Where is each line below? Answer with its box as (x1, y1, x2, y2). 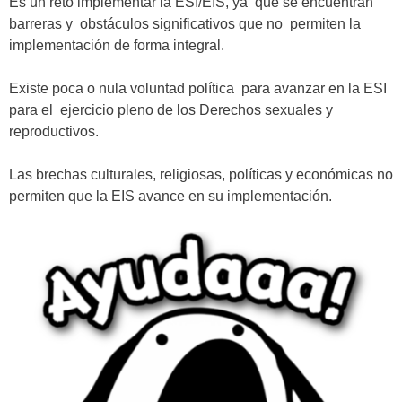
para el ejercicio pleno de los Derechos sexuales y (9, 102, 336, 118)
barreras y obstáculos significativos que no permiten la (9, 16, 361, 31)
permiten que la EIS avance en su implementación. (9, 188, 332, 204)
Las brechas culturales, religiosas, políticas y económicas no (9, 167, 393, 182)
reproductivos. (9, 124, 99, 139)
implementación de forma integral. (9, 38, 224, 53)
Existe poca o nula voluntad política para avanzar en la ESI (9, 81, 387, 96)
